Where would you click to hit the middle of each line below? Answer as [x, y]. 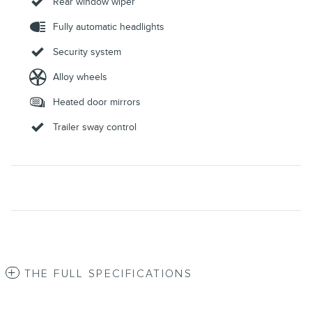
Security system [87, 52]
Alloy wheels [80, 77]
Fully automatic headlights [109, 26]
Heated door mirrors [97, 102]
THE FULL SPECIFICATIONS [108, 274]
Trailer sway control [95, 127]
